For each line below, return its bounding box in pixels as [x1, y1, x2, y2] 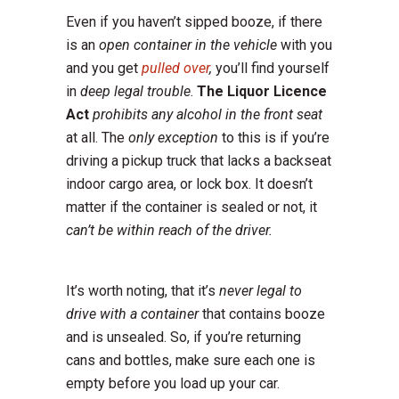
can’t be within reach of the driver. [66, 222, 276, 240]
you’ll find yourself [212, 60, 330, 77]
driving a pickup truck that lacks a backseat [66, 152, 331, 170]
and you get [66, 60, 142, 77]
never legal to [219, 282, 302, 300]
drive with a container [66, 305, 199, 323]
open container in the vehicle [99, 37, 277, 54]
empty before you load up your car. [66, 375, 280, 393]
